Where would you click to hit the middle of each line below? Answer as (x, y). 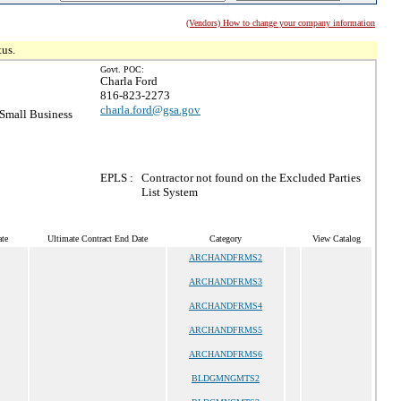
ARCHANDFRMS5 (226, 330)
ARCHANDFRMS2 (226, 257)
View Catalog (337, 239)
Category (226, 239)
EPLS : (117, 178)
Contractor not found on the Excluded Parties (251, 178)
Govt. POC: (122, 69)
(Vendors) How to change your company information (281, 23)
